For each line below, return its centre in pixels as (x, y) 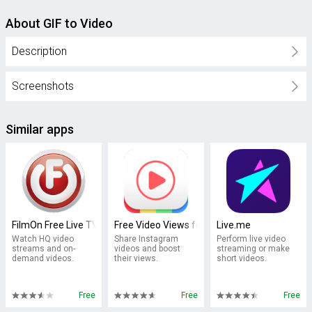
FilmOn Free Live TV (55, 225)
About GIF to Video (59, 23)
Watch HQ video (43, 239)
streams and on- (44, 249)
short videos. (241, 258)
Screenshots (43, 86)
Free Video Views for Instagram (183, 225)
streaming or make (253, 249)
